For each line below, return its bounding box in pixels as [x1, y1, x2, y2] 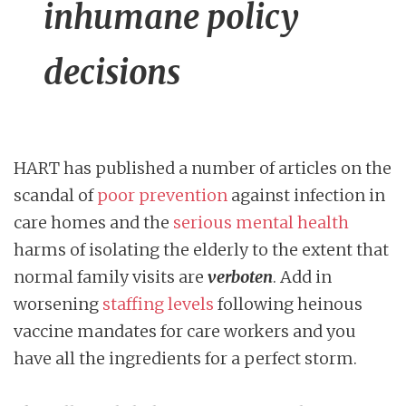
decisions [43, 53, 181, 94]
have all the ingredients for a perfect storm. [14, 348, 364, 370]
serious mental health [173, 212, 349, 234]
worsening [14, 294, 102, 315]
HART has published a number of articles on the [14, 158, 391, 179]
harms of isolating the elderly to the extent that [14, 239, 389, 261]
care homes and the [14, 212, 173, 234]
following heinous [214, 294, 362, 315]
